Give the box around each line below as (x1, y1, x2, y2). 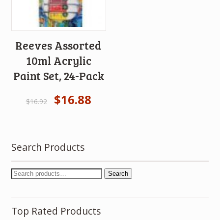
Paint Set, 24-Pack (13, 68, 104, 83)
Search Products (11, 140, 85, 154)
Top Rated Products (11, 204, 101, 218)
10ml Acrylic (26, 53, 91, 68)
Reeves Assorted (15, 38, 102, 53)
